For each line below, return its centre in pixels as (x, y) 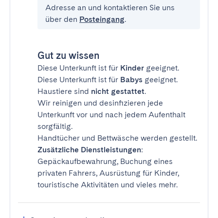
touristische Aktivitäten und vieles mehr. (108, 185)
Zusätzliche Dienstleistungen (89, 150)
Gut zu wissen (69, 55)
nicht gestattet (118, 91)
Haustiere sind (64, 91)
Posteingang (102, 19)
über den (62, 19)
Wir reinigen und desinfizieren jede (100, 103)
